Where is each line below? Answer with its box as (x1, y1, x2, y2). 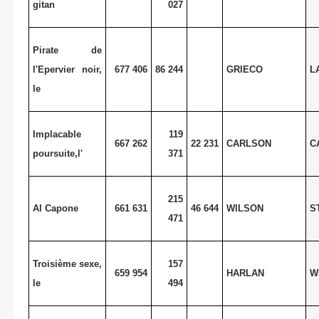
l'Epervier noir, (32, 63, 103, 75)
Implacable (32, 128, 81, 140)
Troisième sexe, (32, 258, 103, 269)
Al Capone (32, 202, 78, 214)
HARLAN (226, 267, 264, 278)
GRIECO (226, 63, 263, 75)
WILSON (226, 202, 263, 214)
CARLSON (226, 137, 271, 149)
